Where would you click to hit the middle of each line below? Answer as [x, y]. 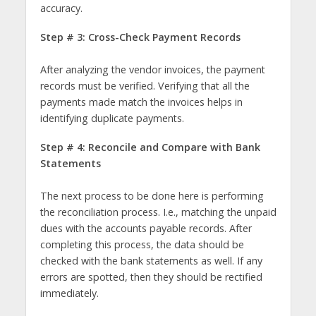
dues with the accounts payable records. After [146, 228]
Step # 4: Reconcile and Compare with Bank [150, 147]
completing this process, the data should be [142, 244]
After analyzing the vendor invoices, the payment [152, 69]
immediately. [71, 293]
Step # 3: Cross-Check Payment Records [140, 37]
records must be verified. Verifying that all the [145, 85]
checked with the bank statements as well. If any [151, 260]
